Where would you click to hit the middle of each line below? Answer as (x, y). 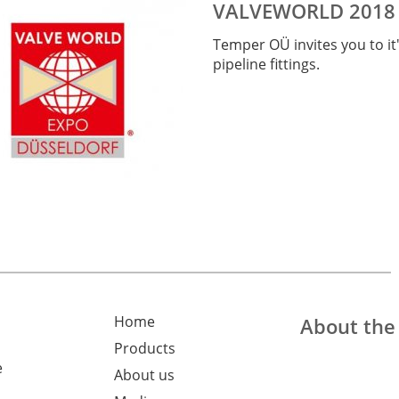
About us (144, 375)
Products (145, 348)
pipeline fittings (264, 64)
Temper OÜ (251, 45)
